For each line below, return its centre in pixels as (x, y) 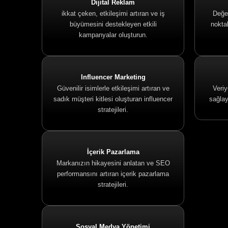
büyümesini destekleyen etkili (113, 24)
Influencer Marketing (113, 77)
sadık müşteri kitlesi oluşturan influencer (113, 99)
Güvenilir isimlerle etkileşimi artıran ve (113, 88)
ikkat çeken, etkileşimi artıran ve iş (113, 13)
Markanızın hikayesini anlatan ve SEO (113, 163)
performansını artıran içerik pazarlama (113, 174)
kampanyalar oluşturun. (113, 35)
